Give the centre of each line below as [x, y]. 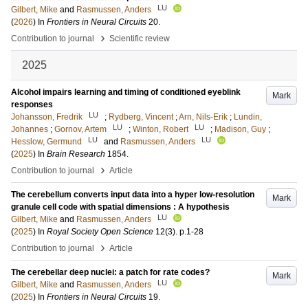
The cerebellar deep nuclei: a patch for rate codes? [110, 272]
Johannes [30, 129]
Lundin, [248, 117]
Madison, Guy [240, 129]
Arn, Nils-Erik [203, 117]
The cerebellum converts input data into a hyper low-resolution [133, 195]
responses [32, 104]
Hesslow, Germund [46, 142]
